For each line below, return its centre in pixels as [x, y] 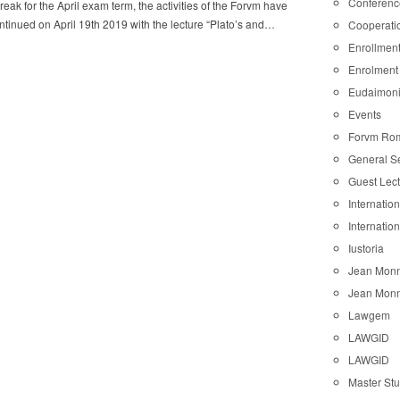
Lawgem [370, 314]
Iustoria [367, 247]
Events [365, 113]
